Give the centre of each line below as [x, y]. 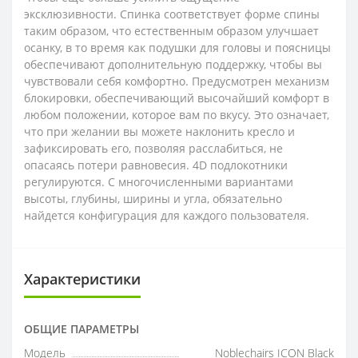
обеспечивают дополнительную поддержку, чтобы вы [173, 64]
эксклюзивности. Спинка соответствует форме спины [172, 14]
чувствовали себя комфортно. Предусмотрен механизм [177, 81]
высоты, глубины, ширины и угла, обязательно [153, 199]
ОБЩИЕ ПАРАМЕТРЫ [82, 329]
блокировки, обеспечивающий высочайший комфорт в [177, 98]
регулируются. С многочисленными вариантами [159, 182]
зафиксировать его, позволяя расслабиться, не [153, 148]
